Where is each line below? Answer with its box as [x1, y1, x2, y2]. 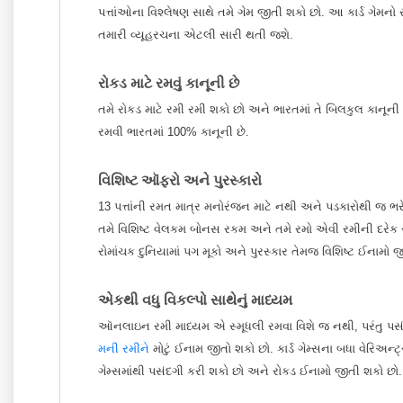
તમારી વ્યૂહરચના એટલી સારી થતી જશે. [98, 28, 293, 41]
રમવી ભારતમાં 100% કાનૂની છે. [98, 125, 249, 139]
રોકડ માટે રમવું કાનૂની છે [98, 75, 239, 91]
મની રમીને [98, 342, 149, 355]
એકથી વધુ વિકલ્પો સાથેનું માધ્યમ [98, 291, 292, 308]
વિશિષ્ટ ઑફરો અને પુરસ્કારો [98, 172, 262, 188]
